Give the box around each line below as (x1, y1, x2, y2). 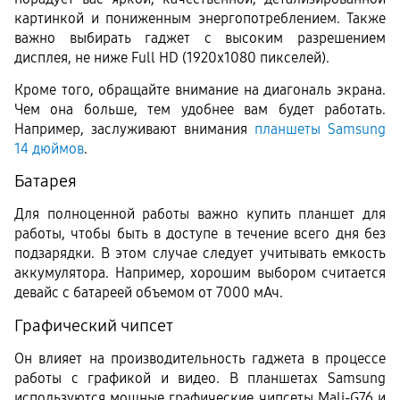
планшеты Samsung (254, 120, 386, 137)
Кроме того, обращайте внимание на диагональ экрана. (14, 80, 386, 98)
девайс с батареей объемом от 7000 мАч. (14, 284, 283, 302)
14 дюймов (14, 139, 84, 157)
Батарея (14, 171, 77, 191)
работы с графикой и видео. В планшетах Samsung (14, 369, 386, 387)
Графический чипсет (14, 315, 173, 336)
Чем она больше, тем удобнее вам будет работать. (14, 100, 386, 118)
